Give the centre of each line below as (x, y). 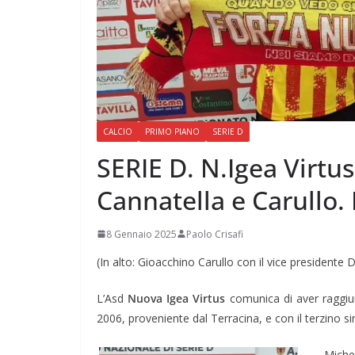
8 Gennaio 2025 (141, 234)
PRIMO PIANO (172, 131)
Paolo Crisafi (215, 234)
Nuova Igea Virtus (177, 298)
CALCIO (118, 131)
